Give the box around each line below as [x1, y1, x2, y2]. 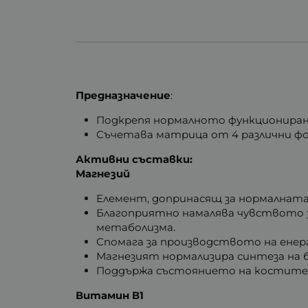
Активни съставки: [76, 153, 193, 166]
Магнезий [76, 167, 131, 181]
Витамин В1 [76, 289, 144, 302]
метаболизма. [96, 221, 176, 234]
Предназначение [76, 89, 171, 102]
